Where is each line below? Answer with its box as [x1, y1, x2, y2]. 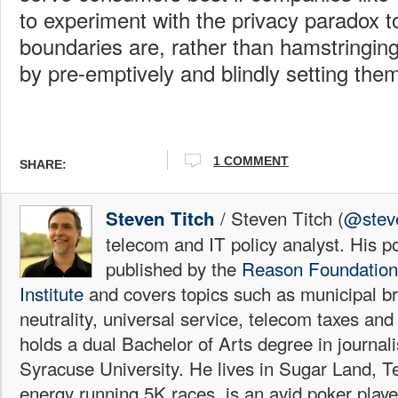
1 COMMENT [213, 154, 289, 169]
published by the [106, 254, 242, 282]
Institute [20, 279, 84, 306]
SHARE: [20, 157, 67, 172]
